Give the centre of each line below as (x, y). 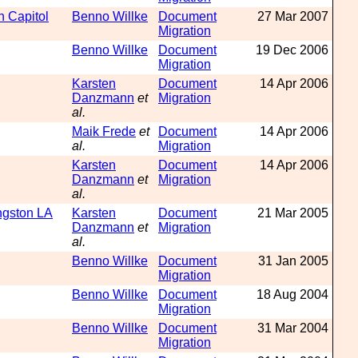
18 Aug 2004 (292, 294)
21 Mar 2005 (293, 213)
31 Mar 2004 (293, 328)
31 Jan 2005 (293, 261)
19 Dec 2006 (292, 50)
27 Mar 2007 (293, 16)
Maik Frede (104, 131)
